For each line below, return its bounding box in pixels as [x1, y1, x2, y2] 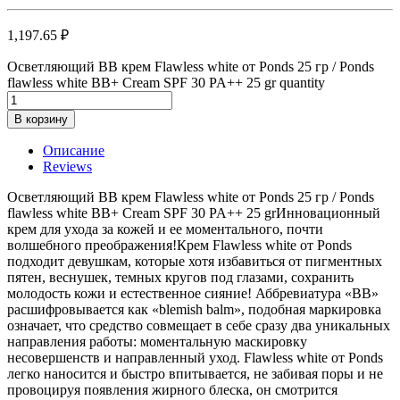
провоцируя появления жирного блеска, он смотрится [7, 381, 337, 397]
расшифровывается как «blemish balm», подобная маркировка [7, 301, 381, 317]
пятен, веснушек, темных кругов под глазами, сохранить [7, 269, 354, 285]
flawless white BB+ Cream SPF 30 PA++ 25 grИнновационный [7, 204, 380, 221]
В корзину [14, 112, 68, 126]
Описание [43, 142, 104, 158]
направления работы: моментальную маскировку [7, 333, 307, 349]
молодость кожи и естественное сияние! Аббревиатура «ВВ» [7, 285, 379, 301]
